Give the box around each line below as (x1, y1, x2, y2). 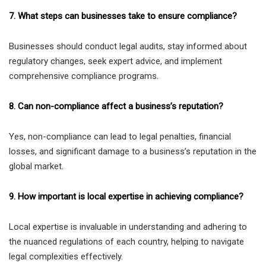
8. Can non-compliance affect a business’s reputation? (9, 100, 223, 112)
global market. (9, 160, 64, 172)
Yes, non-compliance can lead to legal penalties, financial (9, 131, 231, 142)
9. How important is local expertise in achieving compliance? (9, 191, 243, 202)
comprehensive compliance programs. (9, 70, 159, 81)
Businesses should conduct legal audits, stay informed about (9, 40, 247, 52)
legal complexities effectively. (9, 251, 123, 262)
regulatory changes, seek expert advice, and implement (9, 55, 222, 66)
